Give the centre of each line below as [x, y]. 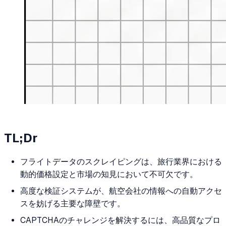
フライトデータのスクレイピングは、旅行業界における [121, 161]
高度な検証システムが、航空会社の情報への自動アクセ [121, 191]
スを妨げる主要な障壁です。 [73, 203]
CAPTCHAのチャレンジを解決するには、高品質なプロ [120, 220]
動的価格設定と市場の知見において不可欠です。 [109, 174]
